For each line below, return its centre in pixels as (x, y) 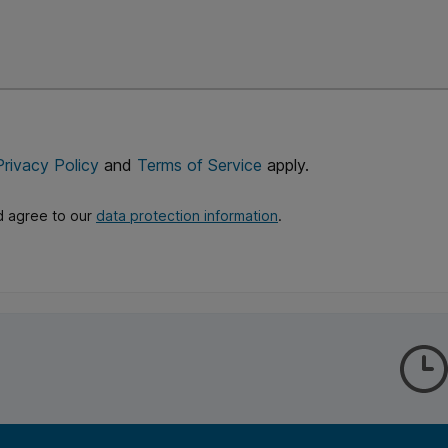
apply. (285, 165)
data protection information (187, 215)
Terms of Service (199, 165)
